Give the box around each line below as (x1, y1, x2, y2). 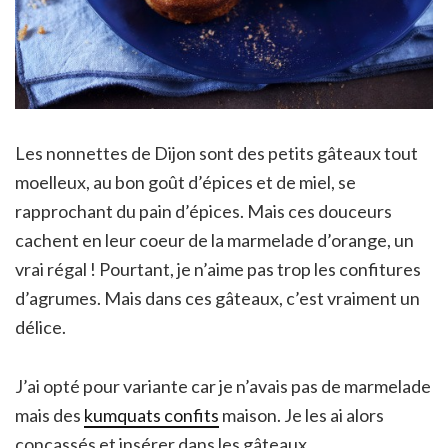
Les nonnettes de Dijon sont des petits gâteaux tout (15, 141, 418, 164)
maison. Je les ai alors (219, 403, 384, 426)
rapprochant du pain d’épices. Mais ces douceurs (15, 199, 392, 222)
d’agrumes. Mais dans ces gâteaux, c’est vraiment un (15, 286, 420, 309)
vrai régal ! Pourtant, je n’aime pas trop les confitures (15, 257, 421, 280)
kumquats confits (84, 403, 219, 426)
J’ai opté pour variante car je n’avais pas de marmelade (15, 374, 431, 397)
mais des (15, 403, 84, 426)
